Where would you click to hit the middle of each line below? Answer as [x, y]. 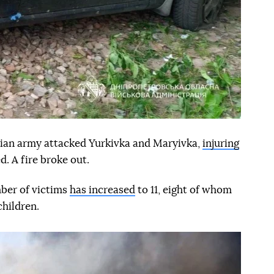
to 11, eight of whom [183, 190]
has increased [102, 190]
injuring [221, 144]
